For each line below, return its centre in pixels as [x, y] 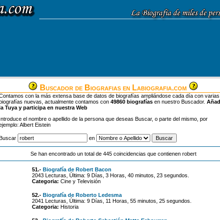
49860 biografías [132, 102]
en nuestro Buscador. [180, 102]
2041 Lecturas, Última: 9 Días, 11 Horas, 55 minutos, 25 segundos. [111, 201]
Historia [69, 207]
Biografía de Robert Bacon [77, 169]
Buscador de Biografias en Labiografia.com [113, 88]
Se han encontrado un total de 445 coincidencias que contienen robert [113, 154]
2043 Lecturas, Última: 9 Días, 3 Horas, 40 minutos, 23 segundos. [110, 175]
